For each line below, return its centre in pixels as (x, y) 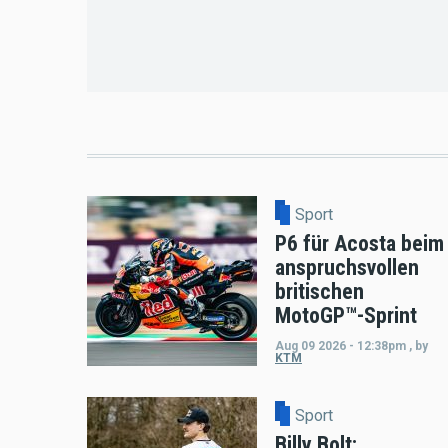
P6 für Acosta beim (359, 244)
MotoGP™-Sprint (346, 316)
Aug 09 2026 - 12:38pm (340, 346)
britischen (319, 292)
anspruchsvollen (347, 268)
